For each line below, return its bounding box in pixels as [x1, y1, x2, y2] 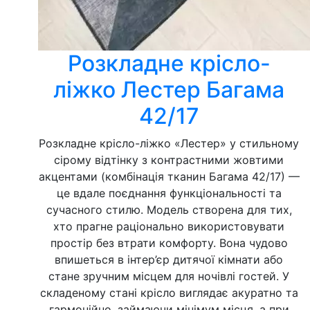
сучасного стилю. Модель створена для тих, [46, 203, 292, 217]
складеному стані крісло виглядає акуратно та [39, 286, 298, 300]
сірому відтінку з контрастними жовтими [54, 153, 284, 167]
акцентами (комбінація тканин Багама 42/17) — [38, 170, 300, 183]
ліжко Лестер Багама [53, 76, 284, 103]
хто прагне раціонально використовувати [53, 219, 284, 233]
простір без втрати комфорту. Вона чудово [50, 236, 288, 250]
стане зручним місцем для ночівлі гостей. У [48, 269, 289, 283]
